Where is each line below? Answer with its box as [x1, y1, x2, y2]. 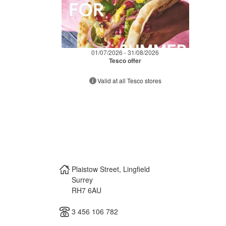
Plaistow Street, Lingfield [72, 163, 150, 174]
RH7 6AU [72, 185, 101, 195]
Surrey [72, 174, 93, 185]
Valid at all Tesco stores [97, 76, 161, 85]
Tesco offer [109, 55, 142, 65]
